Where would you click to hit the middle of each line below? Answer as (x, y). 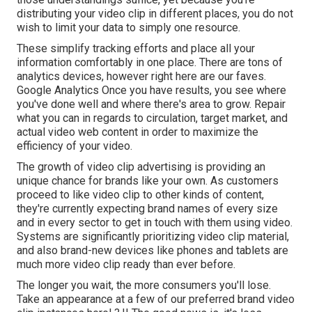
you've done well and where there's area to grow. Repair (151, 104)
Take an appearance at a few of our (103, 299)
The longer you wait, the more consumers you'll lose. (144, 285)
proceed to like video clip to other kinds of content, (140, 194)
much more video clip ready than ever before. (126, 264)
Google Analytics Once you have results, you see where (151, 90)
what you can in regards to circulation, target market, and (152, 118)
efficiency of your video (73, 146)
